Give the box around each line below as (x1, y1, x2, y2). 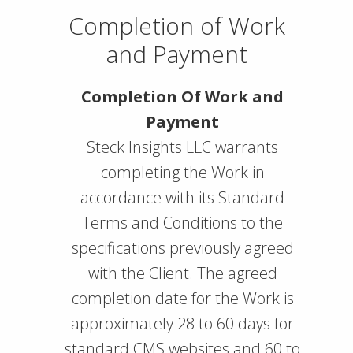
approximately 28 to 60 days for (71, 313, 294, 334)
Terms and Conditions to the (82, 212, 283, 233)
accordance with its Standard (80, 187, 284, 208)
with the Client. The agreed (87, 262, 277, 284)
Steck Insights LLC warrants (87, 136, 278, 158)
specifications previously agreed (71, 237, 294, 258)
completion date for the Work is (71, 288, 294, 309)
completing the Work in (100, 162, 265, 183)
